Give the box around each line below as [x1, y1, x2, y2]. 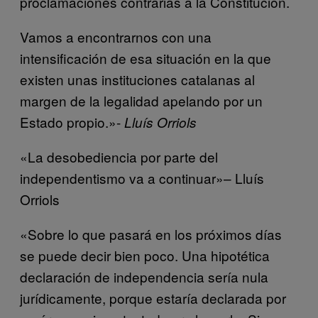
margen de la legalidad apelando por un [20, 90, 263, 110]
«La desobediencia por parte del [20, 146, 218, 166]
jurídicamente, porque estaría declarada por [20, 287, 286, 307]
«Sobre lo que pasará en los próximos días [20, 224, 282, 243]
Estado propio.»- [20, 111, 124, 131]
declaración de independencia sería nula [20, 266, 268, 286]
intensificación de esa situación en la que [20, 48, 271, 67]
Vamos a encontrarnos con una [20, 26, 212, 46]
